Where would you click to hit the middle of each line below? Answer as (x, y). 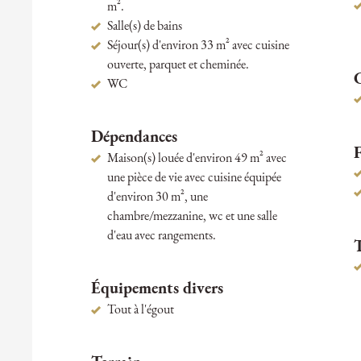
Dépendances (134, 138)
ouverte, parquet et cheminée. (178, 66)
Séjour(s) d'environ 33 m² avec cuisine (198, 46)
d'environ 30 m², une (157, 198)
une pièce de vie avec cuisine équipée (194, 178)
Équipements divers (157, 290)
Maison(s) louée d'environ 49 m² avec (197, 159)
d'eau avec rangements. (161, 237)
